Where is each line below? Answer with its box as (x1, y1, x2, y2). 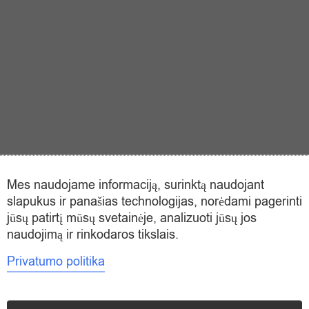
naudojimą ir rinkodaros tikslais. (7, 226, 179, 243)
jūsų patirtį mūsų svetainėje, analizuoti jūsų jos (7, 209, 257, 226)
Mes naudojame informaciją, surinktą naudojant (7, 176, 264, 193)
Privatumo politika (7, 252, 105, 270)
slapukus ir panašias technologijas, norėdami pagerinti (7, 192, 302, 210)
